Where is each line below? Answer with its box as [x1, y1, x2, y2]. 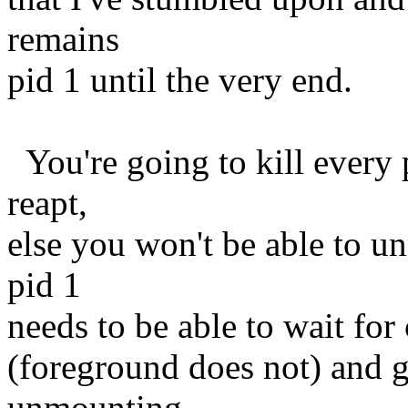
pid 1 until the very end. [7, 59, 352, 99]
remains [7, 18, 119, 58]
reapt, [7, 182, 87, 222]
